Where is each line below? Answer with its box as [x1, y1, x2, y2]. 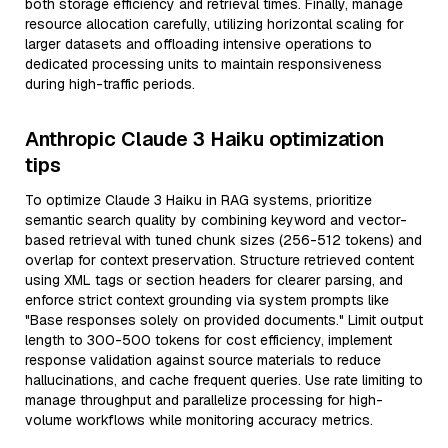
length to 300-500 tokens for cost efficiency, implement [25, 331, 392, 349]
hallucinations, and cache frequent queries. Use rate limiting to [25, 371, 423, 389]
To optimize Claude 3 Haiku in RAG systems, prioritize [25, 191, 372, 209]
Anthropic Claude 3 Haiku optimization [25, 126, 384, 152]
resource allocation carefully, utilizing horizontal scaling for [25, 15, 404, 33]
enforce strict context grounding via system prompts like [25, 291, 389, 309]
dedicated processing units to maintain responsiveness [25, 55, 382, 73]
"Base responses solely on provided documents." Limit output [25, 311, 423, 329]
